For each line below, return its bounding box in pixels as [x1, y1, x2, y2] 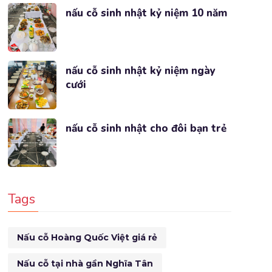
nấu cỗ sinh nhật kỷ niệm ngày [65, 64, 216, 78]
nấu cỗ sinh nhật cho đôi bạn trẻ [65, 121, 226, 135]
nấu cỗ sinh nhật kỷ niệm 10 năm [65, 6, 227, 20]
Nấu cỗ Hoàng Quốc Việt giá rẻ [16, 232, 157, 243]
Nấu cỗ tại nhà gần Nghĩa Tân [16, 258, 153, 269]
